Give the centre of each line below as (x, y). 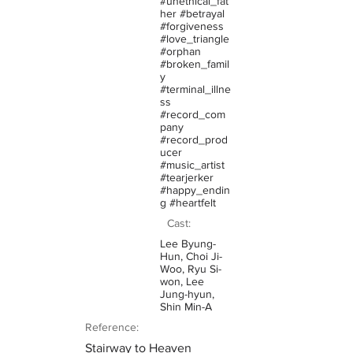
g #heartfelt (188, 203)
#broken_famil (195, 64)
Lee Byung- (188, 243)
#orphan (180, 51)
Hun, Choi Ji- (191, 256)
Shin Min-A (186, 307)
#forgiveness (192, 26)
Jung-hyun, (187, 294)
